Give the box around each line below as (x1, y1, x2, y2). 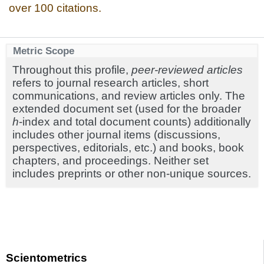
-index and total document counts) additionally (19, 115, 251, 128)
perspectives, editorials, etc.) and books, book (12, 141, 244, 154)
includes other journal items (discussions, (12, 128, 220, 141)
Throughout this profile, (12, 63, 131, 76)
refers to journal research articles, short (12, 76, 209, 89)
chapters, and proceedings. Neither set (12, 154, 209, 167)
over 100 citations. (9, 1, 101, 14)
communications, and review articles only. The (12, 89, 245, 102)
